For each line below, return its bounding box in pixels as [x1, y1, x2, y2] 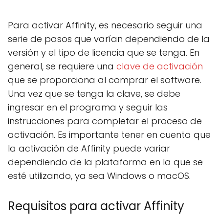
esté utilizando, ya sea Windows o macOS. [8, 170, 191, 182]
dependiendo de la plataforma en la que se [8, 156, 203, 168]
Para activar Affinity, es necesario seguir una [8, 19, 202, 31]
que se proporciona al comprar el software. [8, 74, 201, 86]
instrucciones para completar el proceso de [8, 115, 202, 127]
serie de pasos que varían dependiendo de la [8, 33, 210, 45]
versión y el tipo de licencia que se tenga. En [8, 46, 199, 59]
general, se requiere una [8, 60, 116, 72]
